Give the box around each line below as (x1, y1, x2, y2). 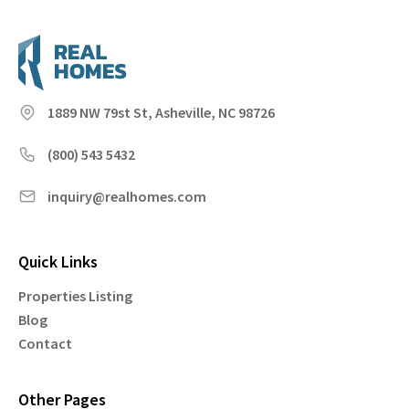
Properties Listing (18, 287, 132, 305)
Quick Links (18, 251, 98, 272)
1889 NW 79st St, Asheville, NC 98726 (47, 103, 275, 121)
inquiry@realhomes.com (47, 187, 206, 205)
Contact (18, 334, 72, 352)
